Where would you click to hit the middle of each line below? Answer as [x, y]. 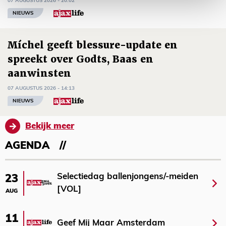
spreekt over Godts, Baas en [80, 60]
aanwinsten [39, 74]
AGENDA [27, 147]
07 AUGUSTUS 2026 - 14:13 [41, 88]
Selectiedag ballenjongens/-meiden [128, 177]
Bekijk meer [50, 126]
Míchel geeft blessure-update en [93, 45]
